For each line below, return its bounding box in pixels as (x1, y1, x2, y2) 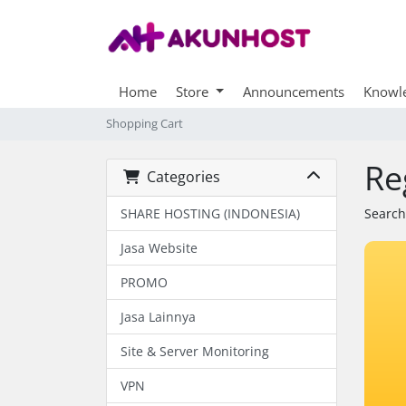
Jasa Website (121, 238, 198, 256)
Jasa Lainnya (121, 307, 196, 325)
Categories (139, 167, 220, 188)
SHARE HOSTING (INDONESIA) (121, 204, 300, 222)
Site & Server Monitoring (121, 342, 269, 360)
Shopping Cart (106, 115, 183, 131)
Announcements (242, 82, 344, 101)
